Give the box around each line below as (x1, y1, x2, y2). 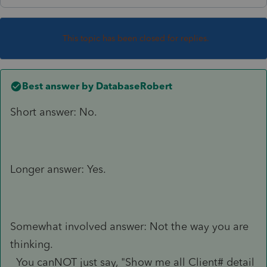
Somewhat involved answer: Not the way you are (10, 219, 249, 233)
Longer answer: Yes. (10, 162, 106, 176)
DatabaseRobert (94, 80, 172, 92)
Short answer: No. (10, 105, 97, 119)
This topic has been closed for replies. (63, 33, 209, 44)
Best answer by (22, 80, 94, 92)
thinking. (10, 237, 53, 251)
